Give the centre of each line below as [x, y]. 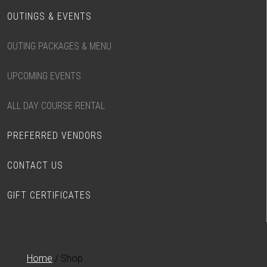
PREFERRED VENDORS [55, 136]
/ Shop [67, 258]
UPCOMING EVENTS [44, 76]
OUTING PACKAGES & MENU [59, 46]
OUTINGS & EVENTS [49, 16]
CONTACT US [35, 165]
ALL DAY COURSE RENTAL [56, 106]
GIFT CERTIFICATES [49, 195]
